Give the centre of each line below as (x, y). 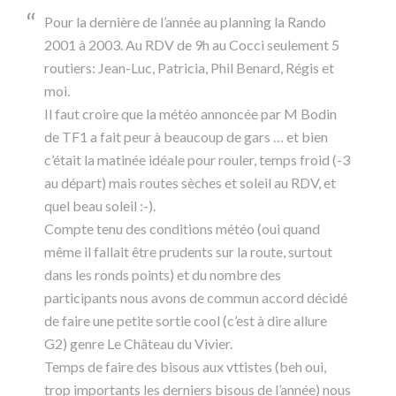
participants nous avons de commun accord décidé (196, 297)
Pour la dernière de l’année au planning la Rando (185, 22)
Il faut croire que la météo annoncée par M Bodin (190, 114)
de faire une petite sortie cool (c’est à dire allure (186, 320)
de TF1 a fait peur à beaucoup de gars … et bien (186, 137)
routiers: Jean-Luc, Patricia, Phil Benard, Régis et (189, 68)
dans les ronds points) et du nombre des (163, 274)
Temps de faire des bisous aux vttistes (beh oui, (185, 366)
